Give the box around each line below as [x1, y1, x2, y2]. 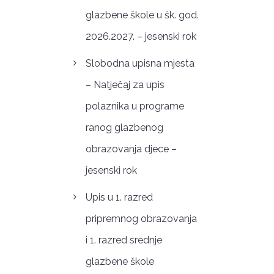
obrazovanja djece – [85, 143, 177, 155]
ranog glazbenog [85, 122, 163, 134]
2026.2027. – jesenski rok [85, 31, 196, 43]
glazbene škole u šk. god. [85, 9, 199, 21]
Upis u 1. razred [85, 191, 153, 203]
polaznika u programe [85, 100, 184, 113]
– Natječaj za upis [85, 79, 165, 91]
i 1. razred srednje [85, 234, 162, 246]
